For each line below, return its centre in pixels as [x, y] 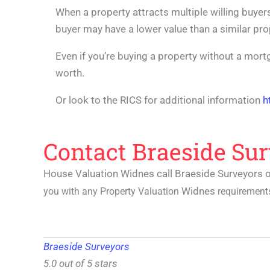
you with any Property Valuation [111, 191]
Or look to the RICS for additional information [159, 100]
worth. [70, 73]
